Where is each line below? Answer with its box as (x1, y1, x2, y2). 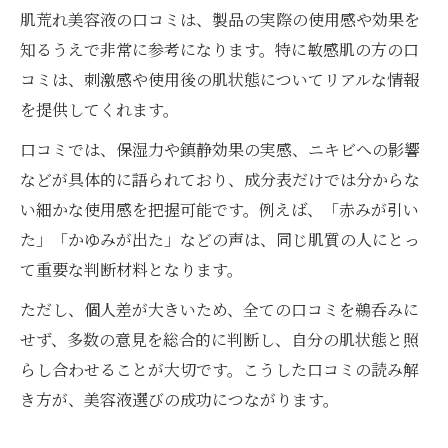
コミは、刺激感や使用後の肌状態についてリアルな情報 (20, 68, 419, 92)
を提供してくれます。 (20, 98, 179, 122)
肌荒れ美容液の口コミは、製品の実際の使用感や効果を (20, 8, 420, 32)
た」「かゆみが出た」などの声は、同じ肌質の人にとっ (20, 228, 420, 252)
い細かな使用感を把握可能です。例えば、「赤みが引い (20, 198, 419, 222)
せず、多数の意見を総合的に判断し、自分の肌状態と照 (20, 328, 419, 352)
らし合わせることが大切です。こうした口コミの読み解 (20, 358, 419, 382)
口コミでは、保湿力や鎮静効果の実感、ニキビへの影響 (20, 138, 420, 162)
